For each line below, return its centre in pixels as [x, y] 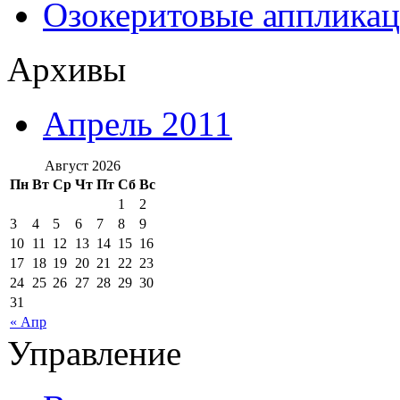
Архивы [67, 70]
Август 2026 [83, 166]
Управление [94, 354]
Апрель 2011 [137, 124]
